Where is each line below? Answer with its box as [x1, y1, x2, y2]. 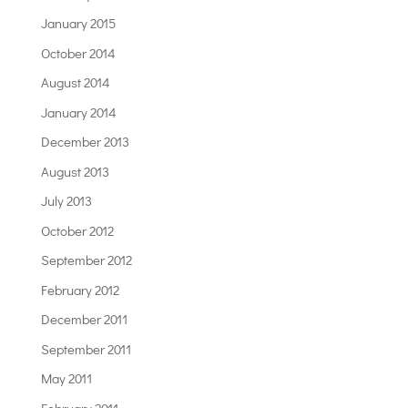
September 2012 [40, 250, 132, 270]
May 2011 [40, 369, 92, 388]
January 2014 [40, 102, 117, 121]
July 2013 [40, 191, 92, 210]
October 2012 [40, 220, 114, 240]
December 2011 [40, 310, 127, 329]
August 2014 [40, 73, 110, 92]
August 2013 [40, 161, 109, 180]
